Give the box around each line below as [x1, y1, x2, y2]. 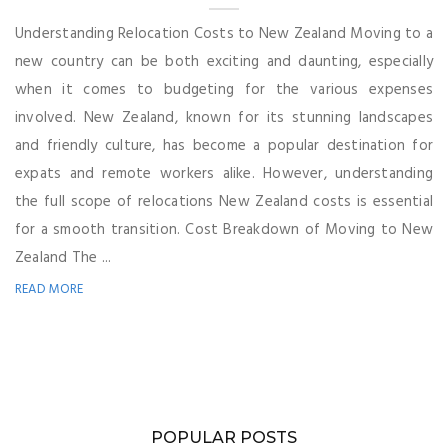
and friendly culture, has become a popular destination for [15, 133, 433, 158]
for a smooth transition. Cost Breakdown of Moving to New [15, 217, 433, 242]
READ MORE [15, 278, 84, 300]
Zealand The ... [15, 245, 112, 270]
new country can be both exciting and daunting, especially [15, 49, 433, 74]
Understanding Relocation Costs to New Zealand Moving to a [15, 21, 433, 46]
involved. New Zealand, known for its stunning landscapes [15, 105, 433, 130]
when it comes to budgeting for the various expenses [15, 77, 433, 102]
